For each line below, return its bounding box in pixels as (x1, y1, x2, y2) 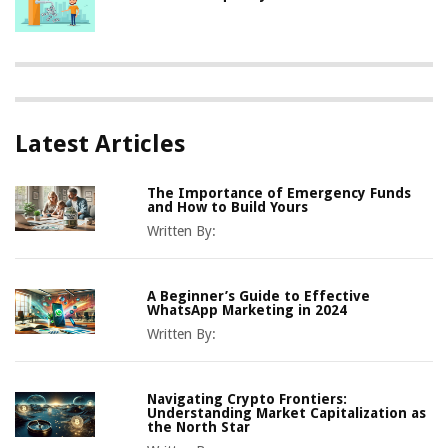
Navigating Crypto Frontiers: (147, 391, 348, 408)
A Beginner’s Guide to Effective (147, 288, 371, 305)
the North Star (147, 419, 251, 436)
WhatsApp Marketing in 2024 (147, 302, 348, 319)
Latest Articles (15, 130, 185, 159)
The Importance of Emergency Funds (147, 185, 412, 202)
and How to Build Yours (147, 199, 309, 216)
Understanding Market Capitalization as (147, 405, 427, 422)
